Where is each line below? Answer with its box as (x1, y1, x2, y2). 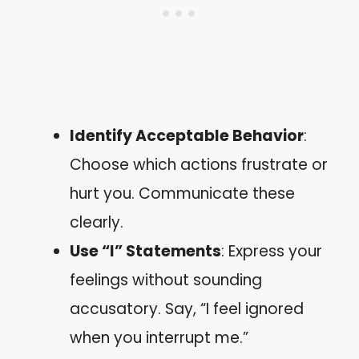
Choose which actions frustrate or (70, 154, 328, 175)
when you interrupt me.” (70, 327, 248, 349)
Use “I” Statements (70, 240, 221, 262)
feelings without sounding (70, 269, 262, 291)
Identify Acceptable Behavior (70, 125, 304, 147)
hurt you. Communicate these (70, 183, 295, 204)
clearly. (70, 212, 123, 233)
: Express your (221, 240, 322, 262)
